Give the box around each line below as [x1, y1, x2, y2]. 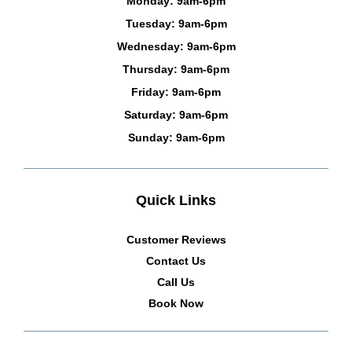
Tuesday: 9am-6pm [125, 16, 227, 30]
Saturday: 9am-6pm [124, 108, 228, 121]
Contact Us [146, 254, 206, 267]
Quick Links [136, 192, 216, 208]
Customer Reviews [126, 233, 226, 246]
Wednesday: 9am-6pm [116, 39, 236, 53]
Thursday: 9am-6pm [123, 62, 229, 75]
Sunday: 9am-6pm [127, 130, 225, 144]
